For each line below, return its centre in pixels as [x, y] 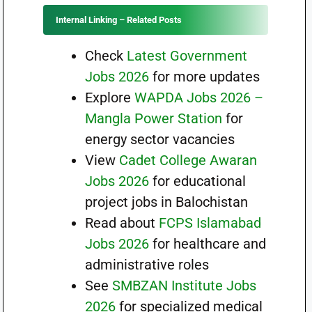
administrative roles [147, 265]
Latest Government [187, 56]
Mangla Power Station [153, 118]
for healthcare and [207, 244]
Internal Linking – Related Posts [118, 20]
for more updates [204, 77]
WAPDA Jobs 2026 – [198, 97]
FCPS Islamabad [210, 223]
